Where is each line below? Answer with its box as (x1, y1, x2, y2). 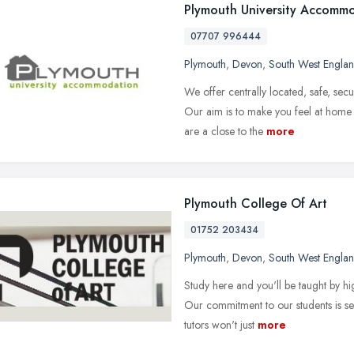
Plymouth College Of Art (184, 194, 327, 213)
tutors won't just (184, 316, 254, 333)
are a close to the (184, 122, 263, 139)
